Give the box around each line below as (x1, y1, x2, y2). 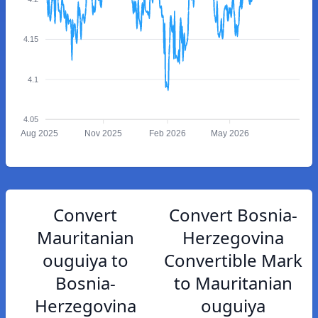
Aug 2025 (20, 128, 58, 139)
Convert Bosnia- (168, 203, 297, 226)
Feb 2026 (149, 128, 187, 139)
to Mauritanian (173, 271, 292, 295)
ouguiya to (42, 248, 128, 272)
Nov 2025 (84, 128, 123, 139)
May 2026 (210, 128, 249, 139)
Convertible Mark (163, 248, 302, 272)
